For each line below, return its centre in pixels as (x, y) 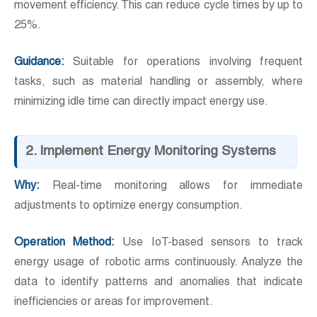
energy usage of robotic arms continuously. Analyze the (158, 264)
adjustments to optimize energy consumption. (128, 207)
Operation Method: (65, 244)
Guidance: (39, 63)
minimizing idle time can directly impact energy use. (141, 103)
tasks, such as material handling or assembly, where (158, 83)
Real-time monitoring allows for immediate (171, 187)
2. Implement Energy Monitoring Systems (151, 152)
